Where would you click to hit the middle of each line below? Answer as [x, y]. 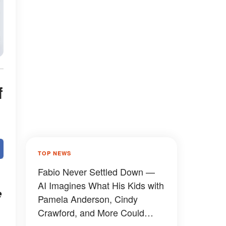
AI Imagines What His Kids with [101, 185]
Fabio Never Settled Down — [96, 172]
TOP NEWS [54, 153]
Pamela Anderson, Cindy [88, 199]
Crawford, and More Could [91, 212]
